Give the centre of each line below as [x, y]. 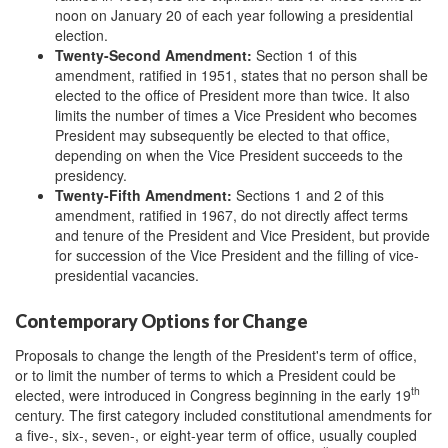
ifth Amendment [172, 195]
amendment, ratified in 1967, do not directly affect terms [231, 215]
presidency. [91, 175]
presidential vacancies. [127, 275]
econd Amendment [182, 55]
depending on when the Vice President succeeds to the [229, 155]
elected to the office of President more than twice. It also [232, 95]
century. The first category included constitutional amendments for [223, 414]
